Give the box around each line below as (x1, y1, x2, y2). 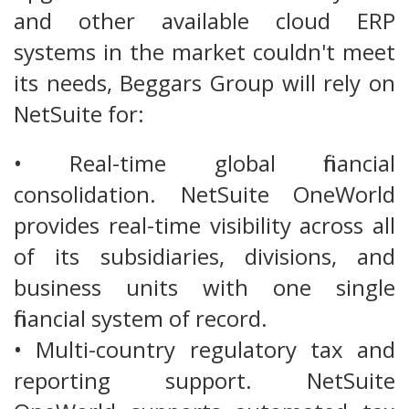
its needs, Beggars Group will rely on (14, 68, 395, 99)
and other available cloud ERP (14, 5, 395, 37)
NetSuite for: (14, 99, 144, 130)
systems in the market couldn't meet (14, 37, 395, 68)
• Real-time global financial (14, 148, 395, 179)
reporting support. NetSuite (14, 365, 395, 396)
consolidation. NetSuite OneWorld (14, 179, 395, 210)
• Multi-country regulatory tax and (14, 334, 395, 365)
